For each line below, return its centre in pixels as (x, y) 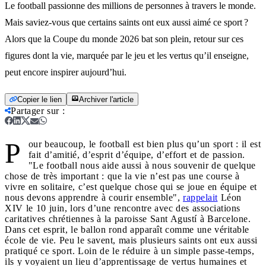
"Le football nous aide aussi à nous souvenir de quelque (142, 165)
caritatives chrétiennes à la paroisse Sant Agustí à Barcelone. (128, 218)
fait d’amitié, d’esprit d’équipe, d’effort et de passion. (137, 154)
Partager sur (35, 110)
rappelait (200, 197)
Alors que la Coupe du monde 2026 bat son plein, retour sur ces (124, 39)
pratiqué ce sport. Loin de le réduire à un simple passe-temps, (129, 251)
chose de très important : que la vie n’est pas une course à (122, 176)
